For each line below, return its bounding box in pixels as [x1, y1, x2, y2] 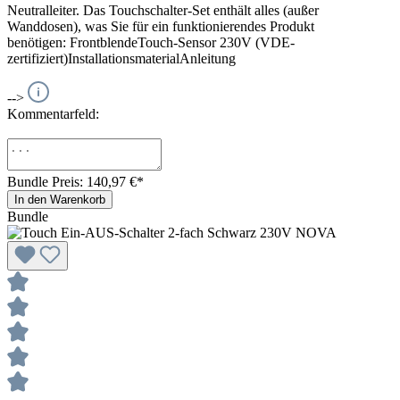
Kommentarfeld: [7, 105, 99, 121]
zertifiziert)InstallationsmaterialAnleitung [7, 50, 239, 66]
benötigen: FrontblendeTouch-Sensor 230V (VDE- [7, 34, 295, 50]
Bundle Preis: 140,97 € [7, 173, 137, 189]
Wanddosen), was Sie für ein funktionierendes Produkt [7, 18, 314, 34]
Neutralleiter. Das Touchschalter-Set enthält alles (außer [7, 2, 319, 18]
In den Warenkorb [14, 192, 105, 206]
